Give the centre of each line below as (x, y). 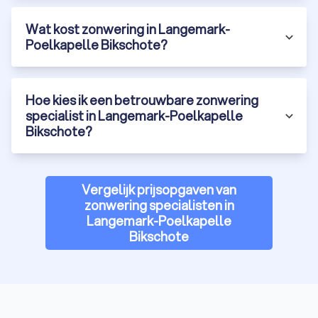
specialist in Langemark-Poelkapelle (134, 116)
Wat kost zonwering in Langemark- (128, 29)
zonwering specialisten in (159, 205)
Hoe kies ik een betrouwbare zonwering (142, 100)
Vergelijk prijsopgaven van (159, 190)
